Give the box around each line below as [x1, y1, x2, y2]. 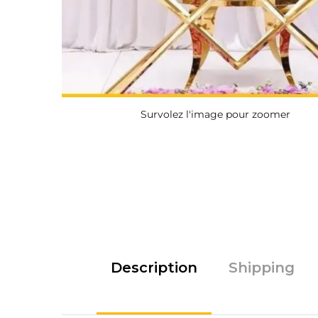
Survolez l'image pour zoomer [141, 108, 291, 121]
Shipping [228, 258, 295, 276]
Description [110, 258, 197, 276]
